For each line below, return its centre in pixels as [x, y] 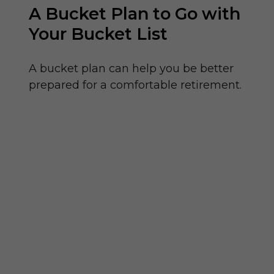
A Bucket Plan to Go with [134, 13]
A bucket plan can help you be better [131, 68]
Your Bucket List [98, 34]
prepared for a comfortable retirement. [135, 85]
